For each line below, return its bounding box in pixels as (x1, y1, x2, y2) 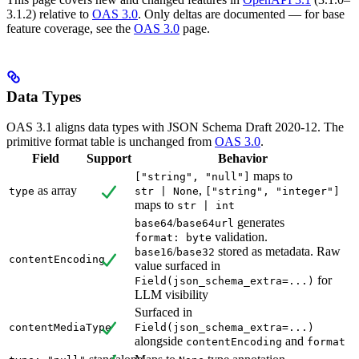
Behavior (217, 151, 268, 166)
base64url (176, 217, 234, 230)
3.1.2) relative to (6, 6, 92, 21)
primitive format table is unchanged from (6, 135, 215, 149)
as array (34, 184, 77, 198)
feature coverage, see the (6, 21, 134, 35)
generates (234, 216, 284, 230)
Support (86, 151, 131, 166)
